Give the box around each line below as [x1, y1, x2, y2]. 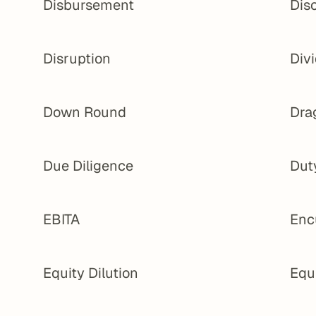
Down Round [43, 103, 127, 121]
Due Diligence [43, 157, 134, 175]
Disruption [43, 49, 111, 68]
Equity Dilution [43, 264, 139, 282]
